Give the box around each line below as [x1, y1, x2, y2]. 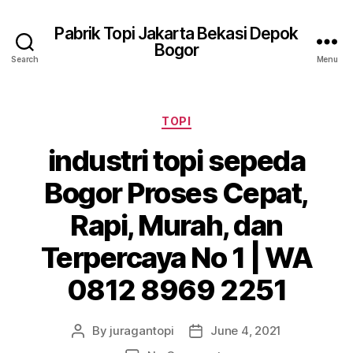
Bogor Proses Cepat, [44, 175, 309, 210]
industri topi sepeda [47, 143, 306, 178]
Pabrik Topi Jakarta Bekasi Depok [54, 23, 299, 43]
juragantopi [110, 322, 174, 338]
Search [11, 54, 39, 64]
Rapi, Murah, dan [70, 207, 283, 243]
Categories [176, 110, 246, 126]
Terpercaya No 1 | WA [40, 240, 313, 275]
